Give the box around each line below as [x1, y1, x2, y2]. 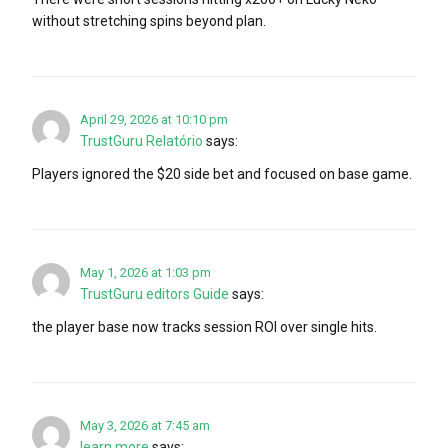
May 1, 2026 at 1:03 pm [80, 264, 211, 280]
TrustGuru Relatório [80, 132, 203, 149]
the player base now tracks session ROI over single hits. [32, 318, 377, 335]
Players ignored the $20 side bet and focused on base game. [32, 165, 412, 182]
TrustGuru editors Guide [80, 285, 229, 302]
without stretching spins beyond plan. [32, 12, 266, 29]
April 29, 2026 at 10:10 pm [80, 111, 228, 127]
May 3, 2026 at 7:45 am [80, 417, 210, 433]
